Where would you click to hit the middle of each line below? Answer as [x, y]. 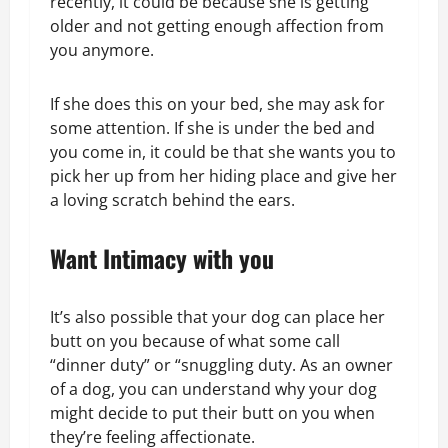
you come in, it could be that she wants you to [223, 151]
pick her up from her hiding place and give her [223, 175]
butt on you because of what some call [195, 340]
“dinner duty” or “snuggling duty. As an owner [221, 364]
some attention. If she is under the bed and [212, 127]
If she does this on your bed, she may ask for [217, 103]
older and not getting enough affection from [217, 25]
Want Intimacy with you [162, 257]
